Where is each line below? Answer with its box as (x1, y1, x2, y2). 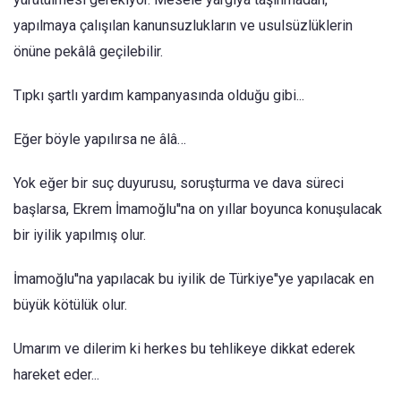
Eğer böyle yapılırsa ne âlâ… (13, 131, 186, 148)
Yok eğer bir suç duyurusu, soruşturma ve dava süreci (13, 175, 344, 192)
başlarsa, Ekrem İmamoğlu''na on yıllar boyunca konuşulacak (13, 200, 382, 218)
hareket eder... (13, 366, 99, 383)
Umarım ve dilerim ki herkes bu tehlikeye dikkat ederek (13, 340, 355, 357)
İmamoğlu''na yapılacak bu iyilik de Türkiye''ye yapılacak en (13, 270, 374, 287)
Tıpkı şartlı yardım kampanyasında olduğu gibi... (13, 87, 304, 104)
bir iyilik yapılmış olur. (13, 226, 146, 243)
